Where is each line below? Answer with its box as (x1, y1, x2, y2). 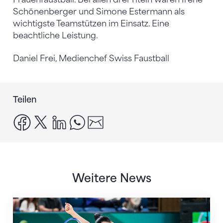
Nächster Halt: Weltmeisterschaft (13, 198, 145, 208)
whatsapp (86, 114, 126, 124)
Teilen (13, 94, 37, 105)
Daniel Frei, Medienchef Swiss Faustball (13, 53, 169, 63)
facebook (31, 114, 70, 124)
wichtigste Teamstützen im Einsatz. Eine (13, 18, 169, 28)
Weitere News (72, 171, 151, 185)
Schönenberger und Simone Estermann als (13, 6, 185, 16)
